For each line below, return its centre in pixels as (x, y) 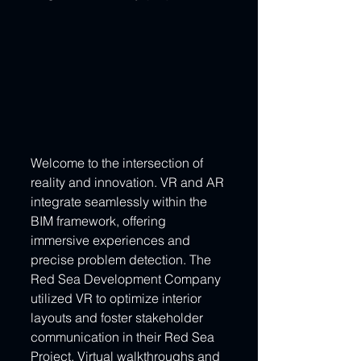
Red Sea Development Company (127, 278)
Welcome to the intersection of (118, 162)
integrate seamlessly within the (120, 201)
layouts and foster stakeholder (118, 317)
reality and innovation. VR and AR (129, 182)
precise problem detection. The (122, 259)
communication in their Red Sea (124, 336)
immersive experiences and (112, 240)
